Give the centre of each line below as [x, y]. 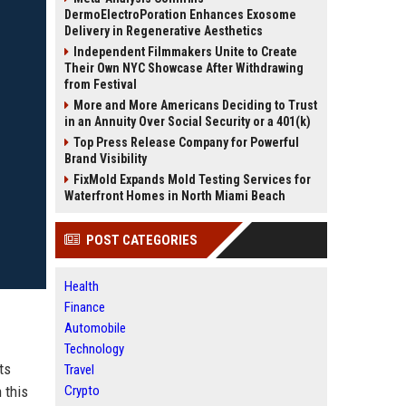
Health [82, 286]
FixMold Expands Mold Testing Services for [192, 179]
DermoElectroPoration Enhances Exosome [180, 14]
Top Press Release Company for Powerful [186, 142]
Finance [85, 307]
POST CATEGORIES [142, 240]
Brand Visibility [106, 159]
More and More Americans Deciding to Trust [195, 105]
